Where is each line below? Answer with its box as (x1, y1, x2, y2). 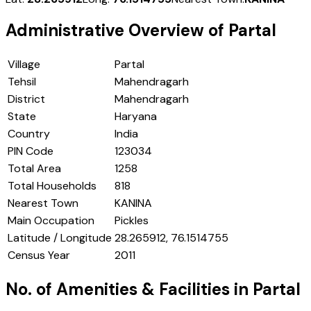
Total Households (8, 178, 96, 194)
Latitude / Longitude (8, 230, 112, 246)
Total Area (8, 161, 61, 176)
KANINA (115, 196, 152, 211)
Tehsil (8, 74, 36, 90)
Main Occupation (8, 213, 94, 228)
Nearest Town (8, 196, 78, 211)
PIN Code (8, 144, 53, 159)
